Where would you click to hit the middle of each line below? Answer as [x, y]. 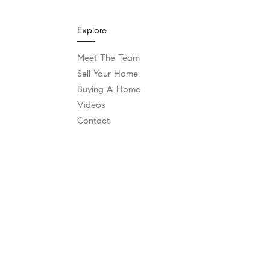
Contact [93, 121]
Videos [91, 105]
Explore [92, 30]
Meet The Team [108, 58]
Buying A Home [109, 89]
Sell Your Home [108, 74]
